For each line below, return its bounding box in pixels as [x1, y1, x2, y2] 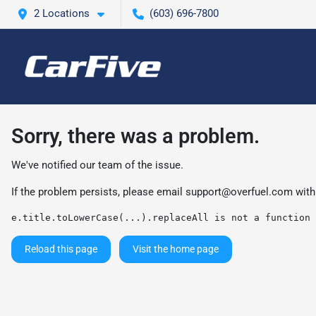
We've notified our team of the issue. [11, 159, 183, 171]
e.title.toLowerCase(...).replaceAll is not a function [11, 212, 310, 223]
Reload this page [25, 243, 97, 255]
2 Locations [34, 7, 90, 20]
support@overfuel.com [186, 186, 293, 198]
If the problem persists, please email [11, 186, 186, 198]
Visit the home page [133, 243, 219, 255]
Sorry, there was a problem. [11, 124, 260, 148]
